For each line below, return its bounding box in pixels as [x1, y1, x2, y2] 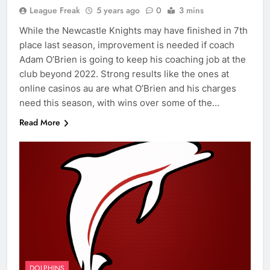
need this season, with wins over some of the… [19, 97, 219, 109]
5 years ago [96, 4, 140, 17]
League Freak [30, 4, 80, 17]
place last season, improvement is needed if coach [19, 39, 234, 51]
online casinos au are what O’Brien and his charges [19, 83, 236, 95]
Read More [19, 116, 60, 129]
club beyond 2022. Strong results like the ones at [19, 68, 229, 80]
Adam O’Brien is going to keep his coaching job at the [19, 54, 246, 66]
